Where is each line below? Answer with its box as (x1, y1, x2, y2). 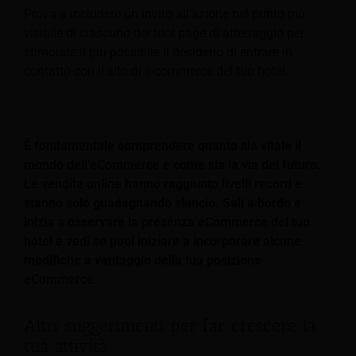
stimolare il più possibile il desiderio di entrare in (24, 44, 292, 60)
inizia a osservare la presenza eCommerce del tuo (24, 214, 310, 230)
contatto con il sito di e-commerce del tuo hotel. (24, 63, 288, 79)
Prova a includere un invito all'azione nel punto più (24, 6, 305, 21)
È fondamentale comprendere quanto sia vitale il (24, 137, 301, 153)
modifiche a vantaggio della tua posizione (24, 252, 261, 268)
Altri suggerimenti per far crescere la (24, 314, 316, 336)
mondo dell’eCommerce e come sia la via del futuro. (24, 157, 321, 172)
